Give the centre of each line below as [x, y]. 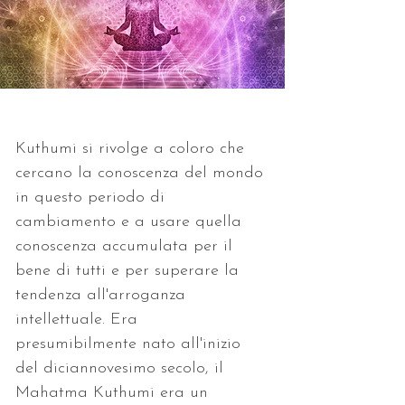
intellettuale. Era [79, 319]
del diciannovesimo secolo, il [122, 368]
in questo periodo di [93, 197]
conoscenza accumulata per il [127, 246]
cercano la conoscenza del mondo [142, 173]
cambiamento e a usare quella [131, 221]
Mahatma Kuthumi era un [114, 392]
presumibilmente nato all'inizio [131, 344]
